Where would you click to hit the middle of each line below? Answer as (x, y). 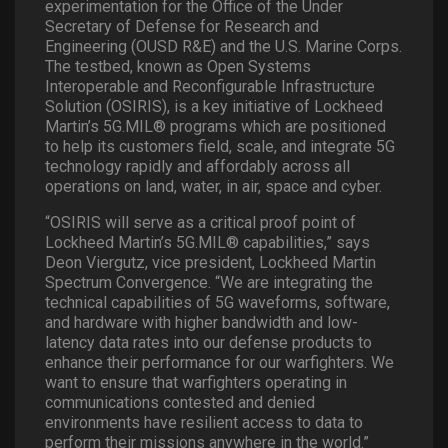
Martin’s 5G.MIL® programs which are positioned (215, 126)
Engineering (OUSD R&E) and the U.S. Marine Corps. (223, 46)
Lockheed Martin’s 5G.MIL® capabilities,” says (207, 242)
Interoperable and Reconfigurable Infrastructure (210, 86)
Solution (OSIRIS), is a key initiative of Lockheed (214, 106)
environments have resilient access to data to (204, 422)
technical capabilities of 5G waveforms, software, (217, 302)
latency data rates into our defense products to (208, 342)
